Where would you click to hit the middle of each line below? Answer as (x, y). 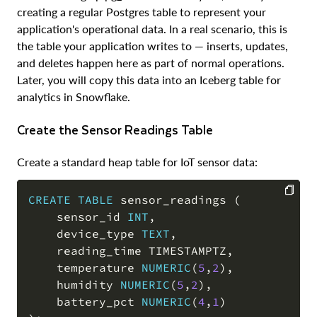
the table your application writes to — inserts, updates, (152, 45)
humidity (74, 284)
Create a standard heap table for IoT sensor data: (137, 161)
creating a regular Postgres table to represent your (142, 11)
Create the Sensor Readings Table (119, 129)
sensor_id (78, 216)
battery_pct (85, 301)
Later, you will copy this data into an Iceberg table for (149, 79)
